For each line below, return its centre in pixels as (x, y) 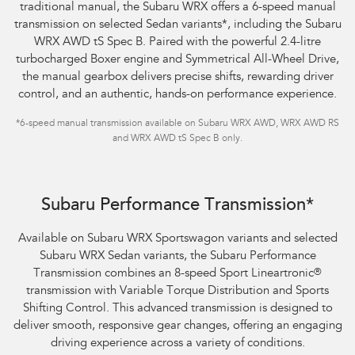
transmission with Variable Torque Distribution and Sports (177, 292)
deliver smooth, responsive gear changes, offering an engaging (177, 326)
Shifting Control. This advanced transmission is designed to (177, 309)
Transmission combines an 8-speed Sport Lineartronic (174, 274)
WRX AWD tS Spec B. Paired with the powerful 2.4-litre (177, 43)
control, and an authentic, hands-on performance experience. (177, 95)
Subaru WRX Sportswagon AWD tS (85, 188)
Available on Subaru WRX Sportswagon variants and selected (177, 239)
